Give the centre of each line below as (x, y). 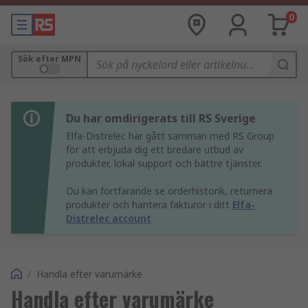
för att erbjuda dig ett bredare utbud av (155, 150)
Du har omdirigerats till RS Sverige (161, 118)
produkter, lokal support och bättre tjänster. (164, 163)
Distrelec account (109, 218)
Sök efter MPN (49, 59)
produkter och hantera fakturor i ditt (149, 205)
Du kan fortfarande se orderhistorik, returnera (169, 191)
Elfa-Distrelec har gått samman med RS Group (170, 136)
